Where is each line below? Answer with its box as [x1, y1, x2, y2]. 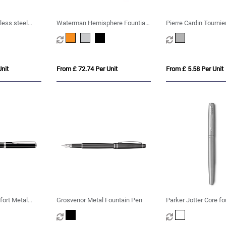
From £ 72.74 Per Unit [56, 65, 118, 73]
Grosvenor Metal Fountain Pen [56, 196, 143, 204]
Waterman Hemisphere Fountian [56, 19, 149, 27]
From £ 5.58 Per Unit [165, 65, 223, 73]
